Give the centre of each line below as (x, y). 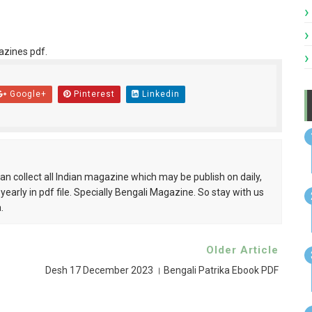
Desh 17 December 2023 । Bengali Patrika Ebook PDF (162, 270)
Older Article (242, 250)
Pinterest (93, 94)
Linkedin (159, 94)
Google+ (26, 94)
